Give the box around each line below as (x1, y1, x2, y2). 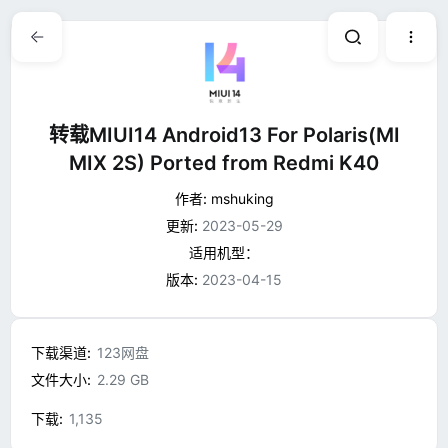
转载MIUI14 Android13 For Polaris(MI (48, 123, 400, 147)
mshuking (210, 190, 274, 207)
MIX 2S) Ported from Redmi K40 (69, 151, 379, 175)
